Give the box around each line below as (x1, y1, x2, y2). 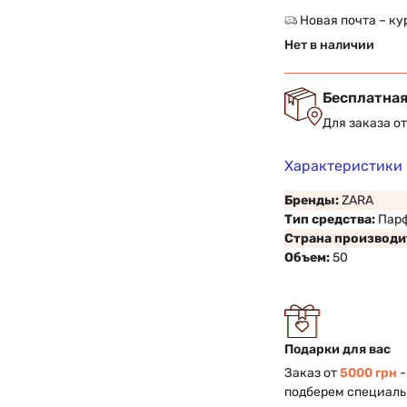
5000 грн (340, 365, 398, 381)
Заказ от (284, 365, 341, 381)
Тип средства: (284, 212, 379, 227)
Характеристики (284, 157, 403, 174)
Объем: (284, 250, 333, 265)
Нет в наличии (284, 37, 375, 53)
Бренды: (284, 193, 342, 208)
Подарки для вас (284, 342, 392, 357)
